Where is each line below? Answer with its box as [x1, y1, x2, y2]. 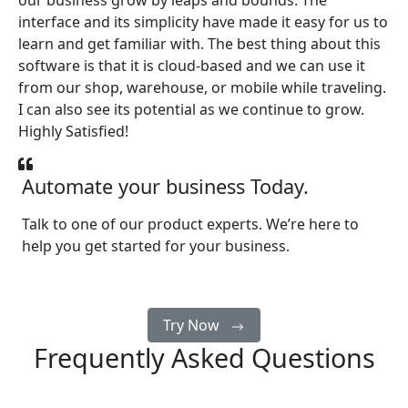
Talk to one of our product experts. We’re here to [22, 214, 359, 234]
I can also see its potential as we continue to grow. [18, 99, 364, 119]
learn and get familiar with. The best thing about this [18, 34, 381, 54]
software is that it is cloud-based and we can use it [18, 56, 365, 76]
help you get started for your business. [22, 236, 290, 256]
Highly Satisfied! [18, 121, 128, 141]
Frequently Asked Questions [33, 340, 375, 375]
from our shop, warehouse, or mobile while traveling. [18, 77, 386, 97]
